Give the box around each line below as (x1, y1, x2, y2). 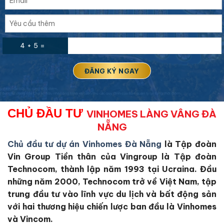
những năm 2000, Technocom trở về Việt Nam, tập (7, 176, 216, 186)
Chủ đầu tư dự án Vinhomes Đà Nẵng (7, 138, 162, 149)
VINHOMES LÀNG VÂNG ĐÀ (86, 108, 216, 120)
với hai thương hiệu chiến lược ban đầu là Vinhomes (7, 201, 216, 211)
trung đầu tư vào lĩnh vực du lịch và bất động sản (7, 188, 216, 199)
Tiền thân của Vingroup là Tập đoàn (54, 151, 216, 161)
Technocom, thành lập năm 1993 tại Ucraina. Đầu (7, 163, 216, 174)
